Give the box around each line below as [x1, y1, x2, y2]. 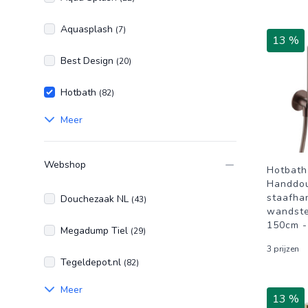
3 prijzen [267, 243, 299, 254]
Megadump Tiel [60, 224, 131, 237]
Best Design [60, 54, 116, 67]
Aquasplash [60, 23, 115, 36]
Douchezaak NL [60, 192, 131, 206]
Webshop [44, 158, 86, 171]
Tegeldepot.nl [60, 256, 124, 269]
